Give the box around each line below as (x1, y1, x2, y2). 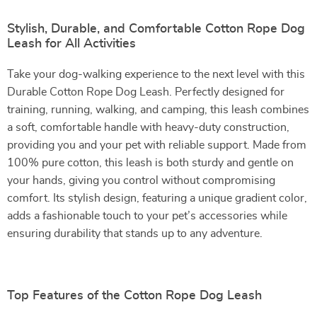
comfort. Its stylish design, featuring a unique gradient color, (7, 192, 307, 204)
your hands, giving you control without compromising (7, 175, 275, 186)
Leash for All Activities (7, 38, 136, 50)
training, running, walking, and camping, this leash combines (7, 104, 309, 115)
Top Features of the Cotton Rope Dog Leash (7, 289, 262, 302)
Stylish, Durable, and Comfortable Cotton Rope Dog (7, 23, 305, 35)
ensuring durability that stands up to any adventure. (7, 228, 263, 239)
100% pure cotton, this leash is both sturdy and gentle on (7, 157, 294, 168)
